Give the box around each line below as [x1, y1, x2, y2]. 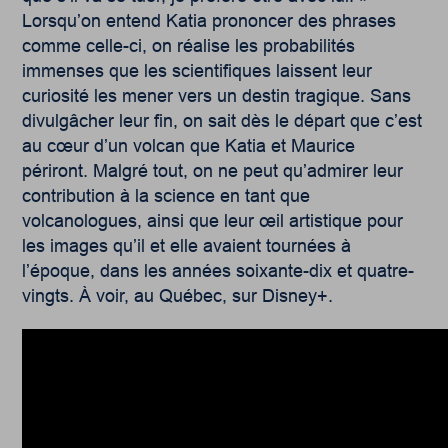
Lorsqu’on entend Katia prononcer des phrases [22, 11, 397, 32]
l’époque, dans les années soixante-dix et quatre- [22, 261, 415, 282]
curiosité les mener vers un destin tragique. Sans [22, 86, 412, 107]
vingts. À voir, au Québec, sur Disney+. [22, 286, 334, 307]
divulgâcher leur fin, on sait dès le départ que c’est [22, 111, 423, 132]
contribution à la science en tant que [22, 186, 311, 207]
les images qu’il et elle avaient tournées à [22, 236, 352, 257]
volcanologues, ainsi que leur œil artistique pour [22, 211, 404, 232]
